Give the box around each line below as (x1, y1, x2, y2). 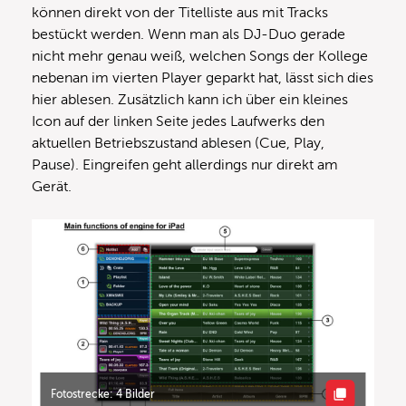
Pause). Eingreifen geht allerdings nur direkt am (32, 156, 338, 173)
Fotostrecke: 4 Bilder (51, 387, 156, 401)
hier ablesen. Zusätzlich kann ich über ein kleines (32, 91, 348, 108)
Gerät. (32, 178, 72, 195)
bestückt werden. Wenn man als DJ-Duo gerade (32, 25, 345, 43)
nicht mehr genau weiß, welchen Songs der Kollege (32, 47, 368, 64)
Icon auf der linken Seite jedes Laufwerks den (32, 112, 324, 130)
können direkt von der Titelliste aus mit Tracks (32, 4, 328, 21)
